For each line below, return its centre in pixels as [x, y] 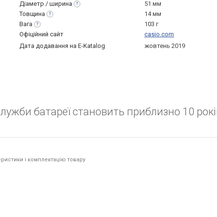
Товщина [32, 14]
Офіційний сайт [41, 34]
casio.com [159, 34]
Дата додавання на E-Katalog [62, 46]
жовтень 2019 [165, 46]
